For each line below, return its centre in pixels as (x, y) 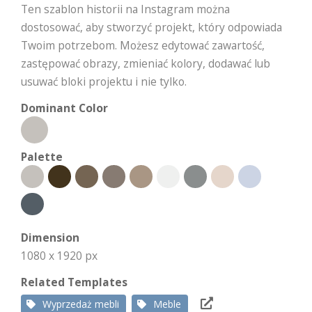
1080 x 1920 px (59, 256)
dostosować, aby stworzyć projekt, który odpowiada (151, 27)
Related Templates (74, 282)
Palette (42, 157)
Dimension (50, 237)
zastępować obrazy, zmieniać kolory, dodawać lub (146, 63)
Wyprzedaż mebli (81, 304)
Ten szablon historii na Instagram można (125, 9)
